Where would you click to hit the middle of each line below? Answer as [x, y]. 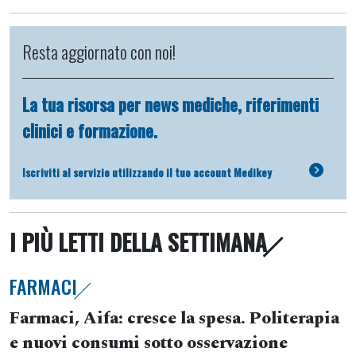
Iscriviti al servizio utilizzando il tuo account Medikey [147, 172]
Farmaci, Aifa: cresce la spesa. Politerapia [174, 319]
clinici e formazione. [90, 131]
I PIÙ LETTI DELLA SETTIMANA [138, 242]
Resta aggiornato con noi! [99, 52]
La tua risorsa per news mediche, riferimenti [170, 104]
